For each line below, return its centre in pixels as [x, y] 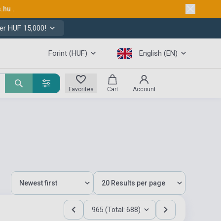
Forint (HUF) [68, 53]
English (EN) [158, 53]
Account [144, 89]
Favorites [81, 89]
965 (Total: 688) [116, 210]
